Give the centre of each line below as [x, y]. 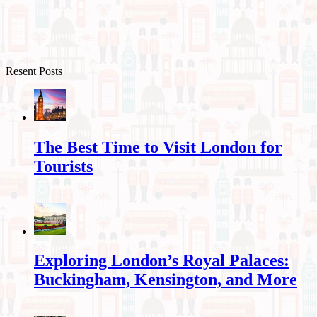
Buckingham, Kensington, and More [166, 280]
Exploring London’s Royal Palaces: [162, 261]
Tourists [63, 166]
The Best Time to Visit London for [158, 147]
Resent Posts [34, 71]
